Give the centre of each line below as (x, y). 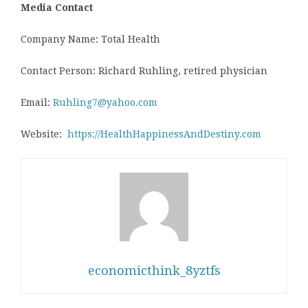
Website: (44, 134)
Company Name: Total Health (90, 40)
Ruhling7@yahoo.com (105, 103)
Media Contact (57, 8)
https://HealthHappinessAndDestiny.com (164, 134)
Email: (37, 103)
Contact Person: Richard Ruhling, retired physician (144, 71)
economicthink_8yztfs (154, 271)
